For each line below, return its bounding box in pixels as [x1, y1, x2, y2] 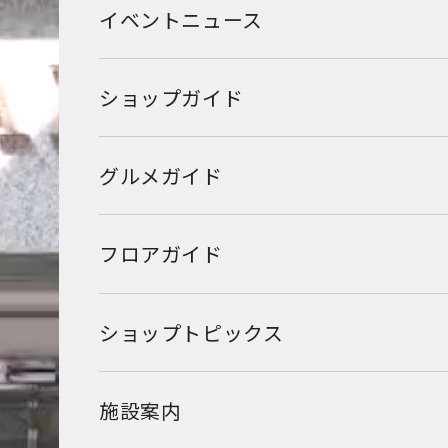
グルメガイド [99, 161, 223, 191]
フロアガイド [99, 239, 223, 269]
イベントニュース [99, 4, 263, 34]
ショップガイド [99, 82, 244, 112]
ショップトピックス [99, 317, 284, 347]
